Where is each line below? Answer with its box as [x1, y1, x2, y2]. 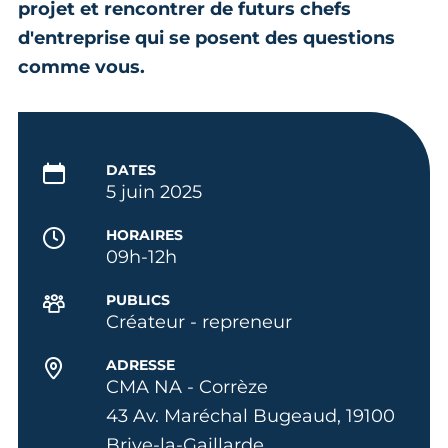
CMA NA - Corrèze [105, 375, 268, 398]
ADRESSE [105, 355, 175, 374]
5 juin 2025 [105, 180, 202, 203]
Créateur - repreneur [105, 310, 292, 333]
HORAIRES [105, 225, 183, 244]
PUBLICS [105, 290, 170, 309]
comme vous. [18, 55, 150, 78]
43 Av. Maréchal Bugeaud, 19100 [105, 404, 395, 427]
